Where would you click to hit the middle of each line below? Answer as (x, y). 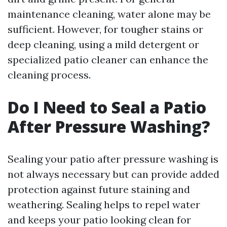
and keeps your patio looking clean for (99, 220)
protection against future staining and (99, 189)
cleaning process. (49, 75)
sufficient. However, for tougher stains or (105, 29)
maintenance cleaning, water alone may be (109, 14)
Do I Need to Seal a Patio (107, 107)
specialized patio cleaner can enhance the (108, 60)
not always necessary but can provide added (113, 174)
